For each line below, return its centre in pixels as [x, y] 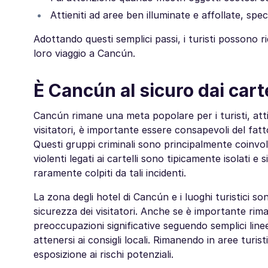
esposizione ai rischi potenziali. [103, 254]
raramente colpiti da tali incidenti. [110, 173]
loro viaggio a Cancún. [84, 53]
